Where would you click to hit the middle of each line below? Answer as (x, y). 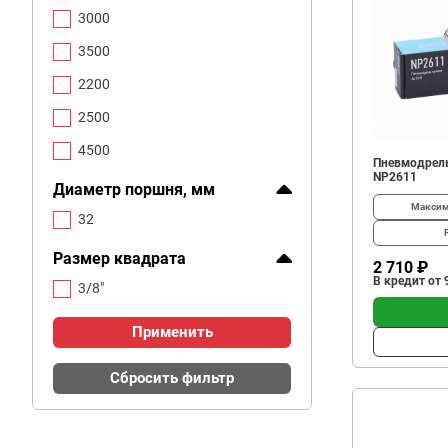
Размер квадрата (119, 258)
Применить (172, 332)
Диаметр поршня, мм (134, 189)
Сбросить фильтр (172, 378)
